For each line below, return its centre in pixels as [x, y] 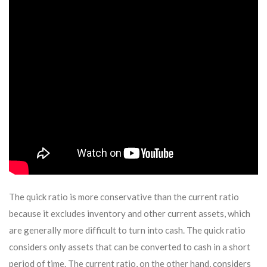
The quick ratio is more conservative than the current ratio [124, 197]
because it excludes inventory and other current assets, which [130, 213]
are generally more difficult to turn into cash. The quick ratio [127, 230]
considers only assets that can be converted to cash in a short [130, 247]
